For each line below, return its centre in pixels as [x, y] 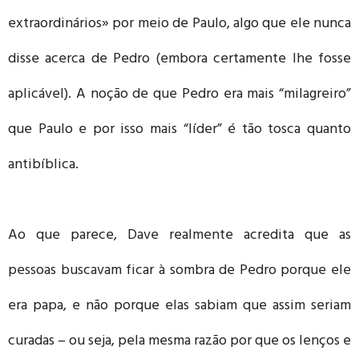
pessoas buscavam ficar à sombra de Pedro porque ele [179, 271]
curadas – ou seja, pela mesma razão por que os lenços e [179, 342]
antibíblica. [43, 165]
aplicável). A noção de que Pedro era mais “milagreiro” [179, 95]
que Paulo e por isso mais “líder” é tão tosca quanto [179, 130]
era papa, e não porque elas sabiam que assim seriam [179, 307]
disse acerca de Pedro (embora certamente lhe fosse [179, 60]
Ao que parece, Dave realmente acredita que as [179, 236]
